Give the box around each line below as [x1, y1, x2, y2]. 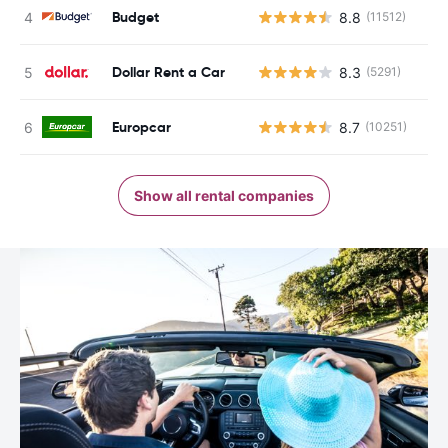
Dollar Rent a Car [112, 62, 225, 81]
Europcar [112, 117, 171, 136]
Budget [112, 7, 159, 26]
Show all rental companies [134, 187, 314, 204]
